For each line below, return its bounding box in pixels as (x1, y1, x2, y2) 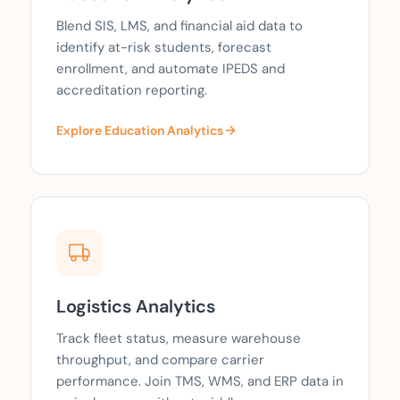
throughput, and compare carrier (56, 351, 264, 370)
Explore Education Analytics (56, 122, 223, 139)
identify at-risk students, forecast (56, 38, 271, 57)
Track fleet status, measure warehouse (56, 329, 301, 348)
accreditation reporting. (56, 81, 207, 100)
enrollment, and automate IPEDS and (56, 60, 285, 79)
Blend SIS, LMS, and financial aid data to (56, 17, 303, 36)
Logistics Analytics (56, 295, 215, 319)
